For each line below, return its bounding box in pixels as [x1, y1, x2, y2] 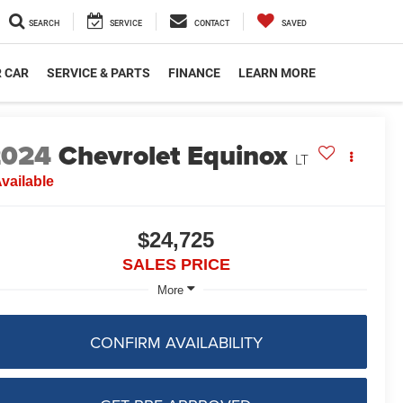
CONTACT [194, 19, 229, 28]
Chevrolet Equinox [58, 136, 289, 176]
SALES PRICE [121, 255, 230, 274]
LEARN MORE [238, 66, 316, 80]
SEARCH [29, 19, 59, 28]
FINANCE [168, 66, 220, 80]
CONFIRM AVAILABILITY [89, 330, 263, 354]
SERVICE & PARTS [47, 66, 150, 80]
